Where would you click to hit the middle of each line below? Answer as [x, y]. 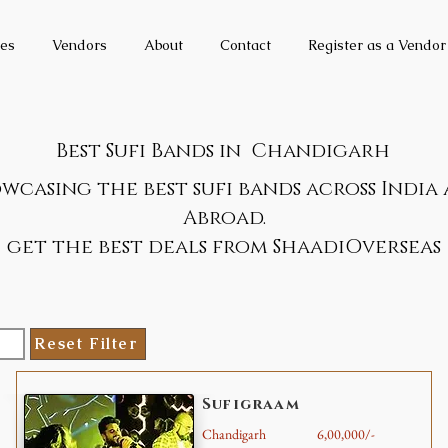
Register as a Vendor [377, 45]
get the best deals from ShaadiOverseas [224, 246]
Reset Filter [86, 344]
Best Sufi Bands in [151, 150]
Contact [245, 45]
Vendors [79, 45]
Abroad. [224, 217]
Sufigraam [251, 404]
